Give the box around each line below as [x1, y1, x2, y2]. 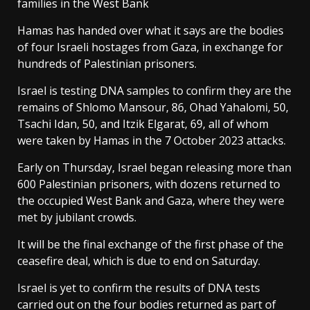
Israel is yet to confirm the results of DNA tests [17, 280, 260, 295]
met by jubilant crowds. [17, 210, 136, 225]
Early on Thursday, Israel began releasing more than [17, 160, 291, 175]
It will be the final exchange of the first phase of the [17, 237, 284, 252]
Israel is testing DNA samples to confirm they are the [17, 83, 291, 98]
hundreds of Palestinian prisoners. [17, 56, 197, 71]
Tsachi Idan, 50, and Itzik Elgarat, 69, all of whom [17, 116, 268, 131]
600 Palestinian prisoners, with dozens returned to [17, 176, 280, 192]
